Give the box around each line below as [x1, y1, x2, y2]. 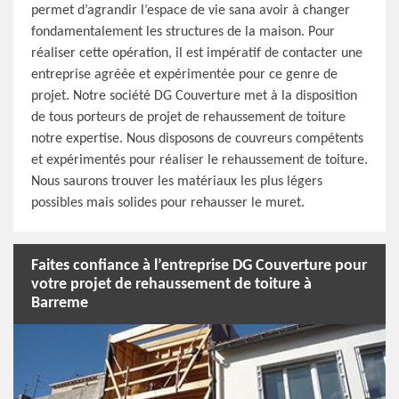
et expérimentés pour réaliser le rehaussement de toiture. [31, 153, 368, 167]
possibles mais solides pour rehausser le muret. [31, 196, 305, 210]
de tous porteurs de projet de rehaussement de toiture [31, 110, 346, 125]
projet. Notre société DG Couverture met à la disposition [31, 89, 357, 103]
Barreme [31, 294, 88, 312]
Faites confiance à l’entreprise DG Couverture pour [31, 256, 367, 274]
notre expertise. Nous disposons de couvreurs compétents [31, 132, 363, 146]
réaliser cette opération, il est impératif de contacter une [31, 46, 362, 61]
